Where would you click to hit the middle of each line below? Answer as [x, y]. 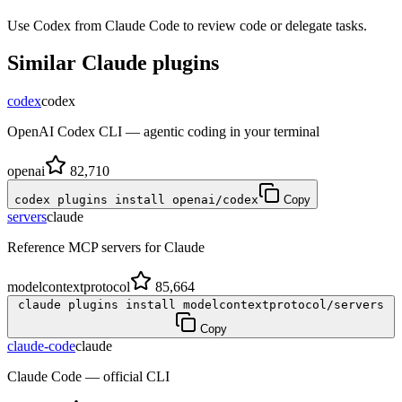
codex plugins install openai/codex [136, 200]
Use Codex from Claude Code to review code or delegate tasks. [187, 25]
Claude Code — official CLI [88, 377]
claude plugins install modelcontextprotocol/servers [201, 305]
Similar [44, 63]
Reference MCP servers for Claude [106, 248]
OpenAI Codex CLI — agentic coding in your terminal [163, 132]
